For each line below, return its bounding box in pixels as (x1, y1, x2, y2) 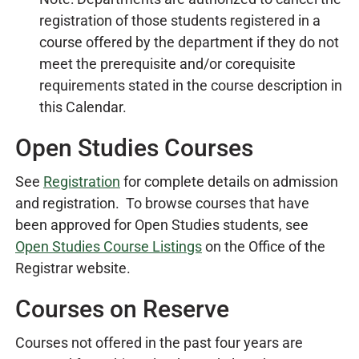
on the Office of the (202, 238, 325, 255)
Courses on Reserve (15, 295, 229, 323)
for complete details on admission (120, 173, 338, 190)
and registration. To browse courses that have (15, 195, 309, 212)
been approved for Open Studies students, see (15, 216, 309, 233)
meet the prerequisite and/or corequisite (39, 55, 296, 72)
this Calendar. (39, 99, 127, 115)
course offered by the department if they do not (39, 34, 339, 50)
